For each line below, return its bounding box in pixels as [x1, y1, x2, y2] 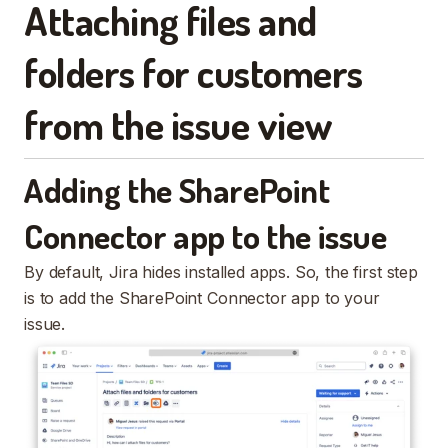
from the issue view [24, 98, 333, 149]
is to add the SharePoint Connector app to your [24, 287, 380, 308]
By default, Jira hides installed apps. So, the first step [24, 261, 418, 282]
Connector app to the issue [24, 213, 387, 257]
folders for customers [24, 46, 363, 97]
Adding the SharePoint [24, 167, 330, 211]
